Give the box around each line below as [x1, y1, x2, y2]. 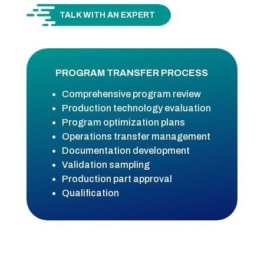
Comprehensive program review [62, 89, 202, 100]
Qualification [62, 188, 120, 199]
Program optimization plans [62, 117, 186, 128]
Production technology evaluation [62, 103, 212, 114]
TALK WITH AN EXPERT [59, 11, 155, 20]
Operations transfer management [62, 131, 211, 142]
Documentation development [62, 146, 190, 156]
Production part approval [62, 174, 173, 184]
